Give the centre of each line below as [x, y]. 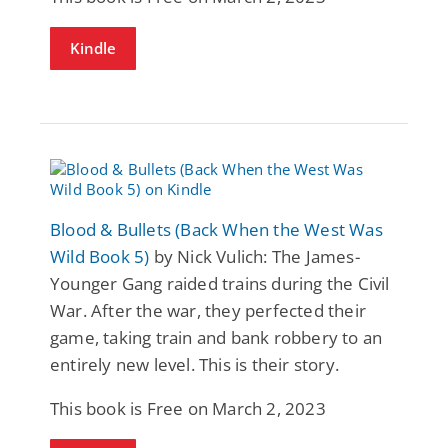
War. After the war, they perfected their [208, 310]
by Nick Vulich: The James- [254, 256]
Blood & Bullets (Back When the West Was [216, 229]
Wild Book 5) [100, 256]
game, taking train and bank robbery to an [216, 337]
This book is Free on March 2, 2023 [188, 408]
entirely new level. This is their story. [194, 364]
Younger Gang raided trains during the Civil [220, 283]
